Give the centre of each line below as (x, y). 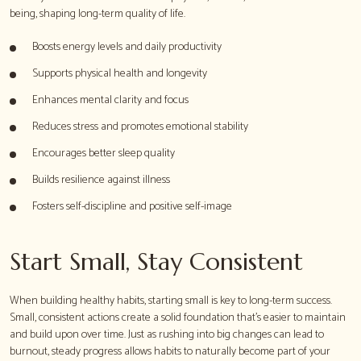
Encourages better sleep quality (104, 153)
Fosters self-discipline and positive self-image (132, 206)
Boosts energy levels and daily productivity (127, 47)
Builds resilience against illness (101, 180)
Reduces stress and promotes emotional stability (140, 127)
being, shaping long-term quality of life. (98, 14)
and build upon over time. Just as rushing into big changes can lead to (167, 334)
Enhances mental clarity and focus (110, 100)
